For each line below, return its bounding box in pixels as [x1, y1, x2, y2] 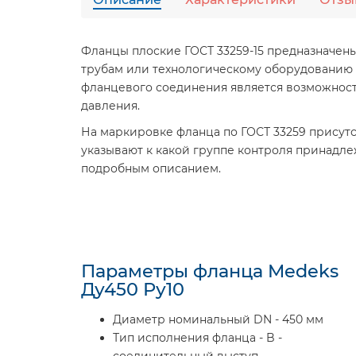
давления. [81, 99, 140, 113]
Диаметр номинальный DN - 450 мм [113, 312, 323, 327]
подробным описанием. [81, 161, 221, 176]
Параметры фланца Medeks [81, 260, 339, 282]
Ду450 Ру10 [81, 278, 184, 300]
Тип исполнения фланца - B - [113, 331, 282, 345]
